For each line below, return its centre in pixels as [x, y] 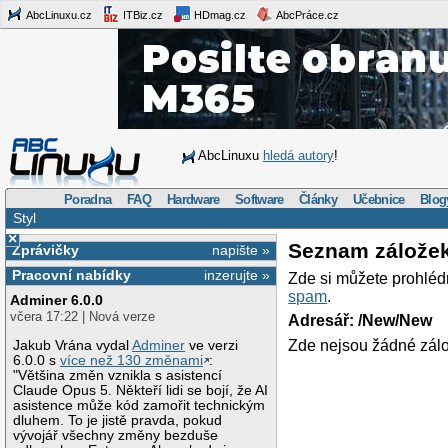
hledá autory [298, 155]
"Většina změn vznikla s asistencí [118, 375]
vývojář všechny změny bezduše [116, 435]
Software [259, 199]
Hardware [193, 199]
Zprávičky [45, 249]
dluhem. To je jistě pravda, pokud [118, 420]
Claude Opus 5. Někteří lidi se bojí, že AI [141, 390]
